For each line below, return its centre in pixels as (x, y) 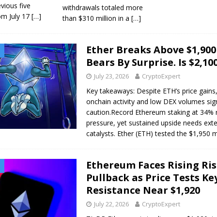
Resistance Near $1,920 (143, 190)
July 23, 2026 (112, 76)
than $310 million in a (97, 18)
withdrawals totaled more (102, 7)
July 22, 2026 (112, 204)
